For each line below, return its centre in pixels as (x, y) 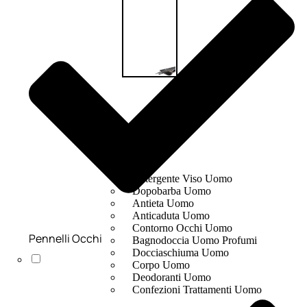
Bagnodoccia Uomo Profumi (194, 241)
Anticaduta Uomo (171, 216)
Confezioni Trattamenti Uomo (197, 290)
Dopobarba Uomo (171, 191)
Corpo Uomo (161, 265)
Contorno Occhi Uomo (182, 228)
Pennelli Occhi (65, 238)
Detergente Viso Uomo (182, 179)
